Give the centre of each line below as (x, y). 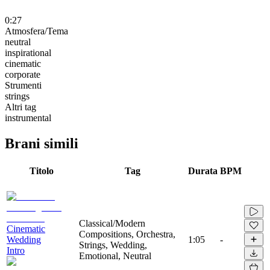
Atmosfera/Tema (36, 31)
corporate (23, 74)
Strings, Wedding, (113, 245)
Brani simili (42, 143)
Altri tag (20, 107)
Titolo (42, 171)
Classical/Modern (112, 223)
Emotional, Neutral (115, 256)
